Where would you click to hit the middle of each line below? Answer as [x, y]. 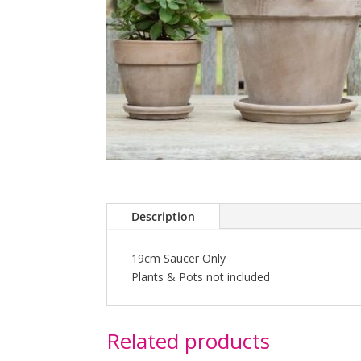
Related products [188, 340]
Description [163, 216]
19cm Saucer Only [178, 258]
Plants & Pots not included [201, 276]
